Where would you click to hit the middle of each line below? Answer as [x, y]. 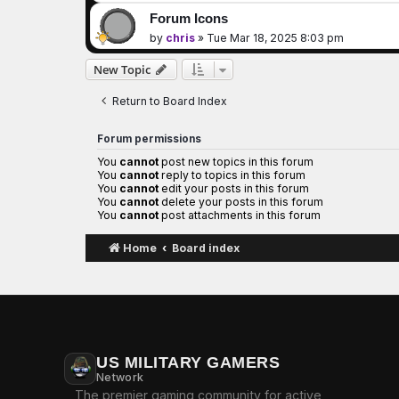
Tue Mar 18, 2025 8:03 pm [275, 38]
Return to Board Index [170, 102]
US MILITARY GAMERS [188, 363]
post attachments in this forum [240, 216]
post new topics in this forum [236, 162]
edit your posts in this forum [234, 189]
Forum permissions [149, 139]
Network [120, 378]
